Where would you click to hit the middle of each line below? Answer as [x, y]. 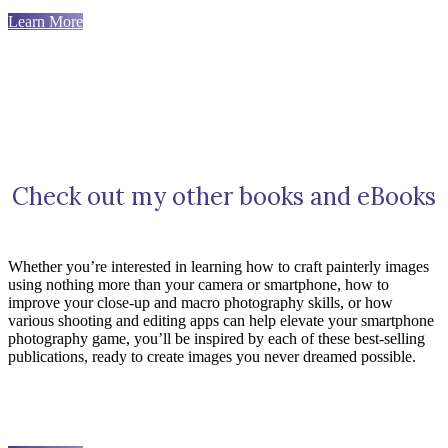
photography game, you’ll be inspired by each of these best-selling [216, 338]
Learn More [45, 21]
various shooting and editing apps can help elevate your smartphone [221, 320]
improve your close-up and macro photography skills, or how [200, 302]
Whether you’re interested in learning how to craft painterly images [218, 266]
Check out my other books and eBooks [224, 196]
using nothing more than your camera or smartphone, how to [198, 284]
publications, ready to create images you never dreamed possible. [212, 356]
